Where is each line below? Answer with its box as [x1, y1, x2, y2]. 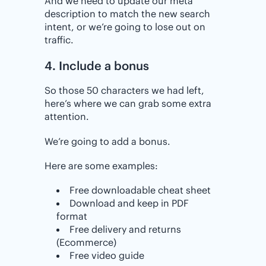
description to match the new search [45, 8, 210, 20]
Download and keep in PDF [69, 197, 189, 210]
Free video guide [69, 249, 144, 262]
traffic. [45, 34, 74, 46]
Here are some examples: [45, 159, 158, 172]
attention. [45, 110, 89, 123]
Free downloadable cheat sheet [69, 184, 211, 197]
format [56, 210, 87, 223]
